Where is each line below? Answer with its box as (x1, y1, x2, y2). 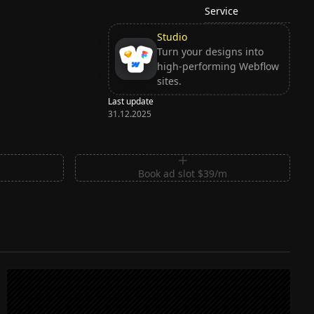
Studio (156, 30, 187, 44)
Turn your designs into (156, 45, 264, 59)
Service (205, 4, 239, 18)
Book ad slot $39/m (138, 166, 228, 180)
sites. (156, 74, 182, 88)
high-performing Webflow (156, 60, 279, 74)
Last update (108, 95, 154, 107)
